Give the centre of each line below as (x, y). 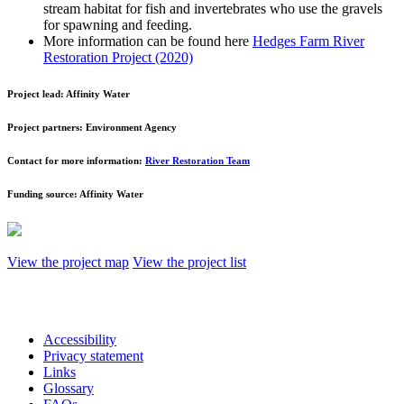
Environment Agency (131, 127)
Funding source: (43, 193)
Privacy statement (93, 355)
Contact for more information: (76, 160)
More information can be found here (148, 41)
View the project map (68, 262)
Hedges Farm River (308, 41)
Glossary (69, 388)
